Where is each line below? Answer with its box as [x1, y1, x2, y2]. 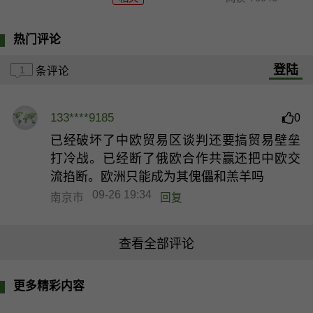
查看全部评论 [119, 237, 194, 252]
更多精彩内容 [13, 279, 85, 293]
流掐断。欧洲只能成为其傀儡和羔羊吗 [50, 170, 264, 184]
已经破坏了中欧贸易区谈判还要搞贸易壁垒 [50, 133, 301, 148]
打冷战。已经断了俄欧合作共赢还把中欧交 [50, 152, 301, 166]
